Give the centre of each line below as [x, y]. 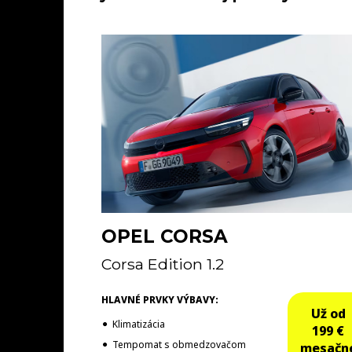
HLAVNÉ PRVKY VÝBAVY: [159, 299]
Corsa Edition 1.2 [162, 264]
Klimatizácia [138, 324]
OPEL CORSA [164, 236]
